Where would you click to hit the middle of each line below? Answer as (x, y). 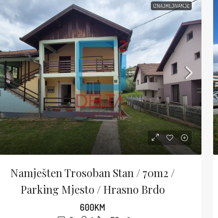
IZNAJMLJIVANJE (171, 6)
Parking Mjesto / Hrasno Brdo (92, 189)
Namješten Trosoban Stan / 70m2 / (93, 173)
